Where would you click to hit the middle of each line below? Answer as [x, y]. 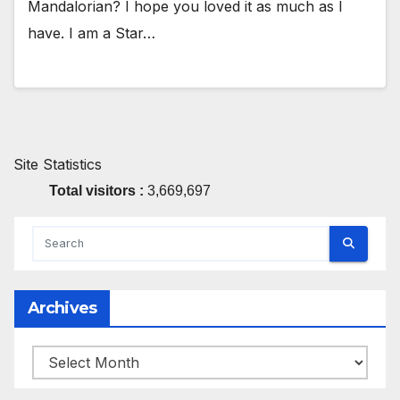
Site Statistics [58, 164]
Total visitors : [98, 190]
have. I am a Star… [92, 33]
